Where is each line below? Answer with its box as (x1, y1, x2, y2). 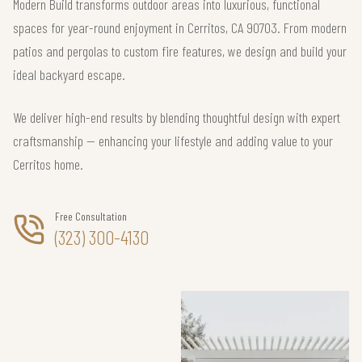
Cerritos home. (13, 155, 83, 173)
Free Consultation (55, 209, 127, 223)
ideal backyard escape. (13, 65, 125, 83)
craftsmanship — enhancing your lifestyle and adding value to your (13, 132, 333, 149)
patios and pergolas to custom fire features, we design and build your (13, 42, 347, 60)
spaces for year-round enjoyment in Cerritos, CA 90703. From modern (13, 19, 347, 36)
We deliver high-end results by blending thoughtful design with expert (13, 108, 340, 126)
